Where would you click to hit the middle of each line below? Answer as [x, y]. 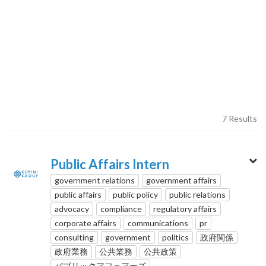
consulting [74, 237]
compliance [121, 208]
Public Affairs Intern [110, 164]
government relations [95, 180]
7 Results [240, 118]
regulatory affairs [185, 208]
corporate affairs [85, 223]
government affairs [181, 180]
